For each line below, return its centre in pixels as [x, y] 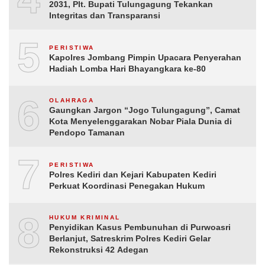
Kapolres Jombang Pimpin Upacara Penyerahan [145, 57]
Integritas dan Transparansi [105, 15]
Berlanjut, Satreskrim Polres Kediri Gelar [130, 238]
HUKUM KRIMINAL [85, 217]
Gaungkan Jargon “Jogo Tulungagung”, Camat [145, 110]
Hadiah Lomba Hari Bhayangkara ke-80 [127, 68]
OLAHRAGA [72, 100]
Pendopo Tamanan [87, 132]
